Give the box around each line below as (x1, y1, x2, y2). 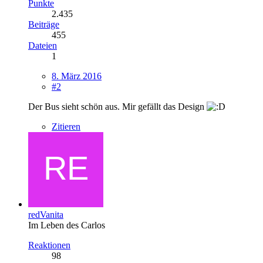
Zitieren (52, 121, 80, 131)
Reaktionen (28, 240, 70, 250)
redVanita (28, 209, 63, 220)
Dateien (28, 40, 57, 50)
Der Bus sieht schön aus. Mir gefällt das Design (28, 101, 207, 112)
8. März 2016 (52, 70, 102, 81)
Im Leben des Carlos (28, 220, 105, 230)
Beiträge (28, 19, 59, 29)
